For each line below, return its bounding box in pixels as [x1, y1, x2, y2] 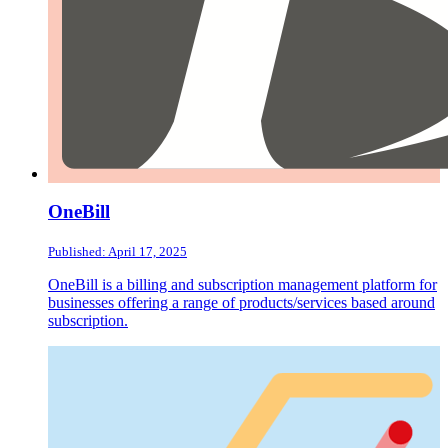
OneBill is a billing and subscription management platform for [48, 276, 437, 294]
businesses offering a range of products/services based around [48, 294, 435, 312]
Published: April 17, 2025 [48, 244, 187, 260]
